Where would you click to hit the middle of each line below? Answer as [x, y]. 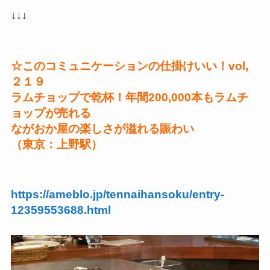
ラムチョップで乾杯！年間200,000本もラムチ [129, 98]
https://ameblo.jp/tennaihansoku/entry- [117, 194]
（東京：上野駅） [56, 145]
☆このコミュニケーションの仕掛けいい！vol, [129, 66]
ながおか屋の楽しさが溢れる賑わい [102, 129]
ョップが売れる [51, 113]
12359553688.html [61, 210]
